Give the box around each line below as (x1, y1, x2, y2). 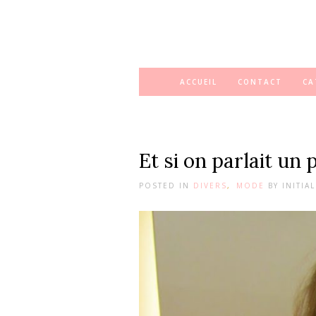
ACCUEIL (180, 77, 217, 87)
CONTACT (238, 77, 282, 87)
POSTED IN (139, 181, 190, 190)
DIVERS (193, 181, 227, 190)
